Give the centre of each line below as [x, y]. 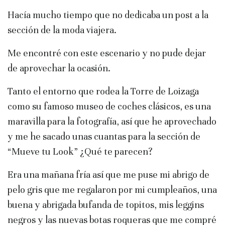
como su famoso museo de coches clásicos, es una [109, 106]
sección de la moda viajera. [62, 30]
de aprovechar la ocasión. [59, 68]
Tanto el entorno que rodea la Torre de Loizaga [103, 91]
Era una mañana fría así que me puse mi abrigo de [108, 175]
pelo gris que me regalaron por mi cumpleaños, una [112, 190]
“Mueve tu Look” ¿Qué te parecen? [80, 152]
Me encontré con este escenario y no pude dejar [107, 53]
